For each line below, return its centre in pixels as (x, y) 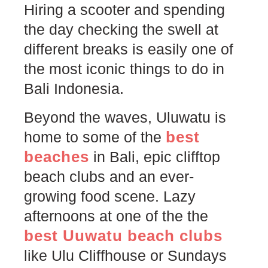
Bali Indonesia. (74, 89)
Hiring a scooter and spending (124, 10)
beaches (57, 156)
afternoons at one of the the (116, 216)
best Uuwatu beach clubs (123, 235)
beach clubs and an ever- (109, 176)
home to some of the (95, 137)
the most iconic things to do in (124, 69)
